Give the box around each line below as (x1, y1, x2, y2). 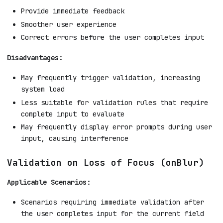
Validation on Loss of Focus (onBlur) (7, 157, 204, 169)
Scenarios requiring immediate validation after (21, 198, 204, 207)
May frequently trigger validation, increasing (21, 73, 200, 83)
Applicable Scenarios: (7, 177, 91, 187)
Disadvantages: (7, 53, 63, 62)
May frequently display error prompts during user (21, 122, 212, 132)
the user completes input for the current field (21, 209, 204, 219)
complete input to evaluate (21, 109, 124, 118)
